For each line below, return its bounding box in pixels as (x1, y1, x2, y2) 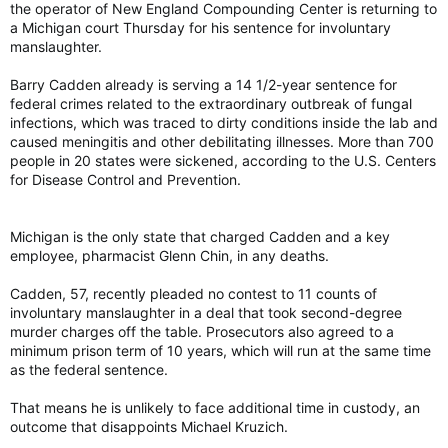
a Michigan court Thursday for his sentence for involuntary (10, 19, 391, 36)
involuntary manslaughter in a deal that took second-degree (10, 304, 402, 321)
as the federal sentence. (10, 361, 168, 378)
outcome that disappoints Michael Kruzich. (10, 418, 288, 435)
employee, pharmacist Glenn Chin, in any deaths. (10, 247, 329, 264)
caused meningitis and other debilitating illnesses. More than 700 (10, 133, 434, 150)
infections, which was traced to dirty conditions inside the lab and (10, 114, 438, 131)
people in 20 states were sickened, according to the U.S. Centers (10, 152, 436, 169)
